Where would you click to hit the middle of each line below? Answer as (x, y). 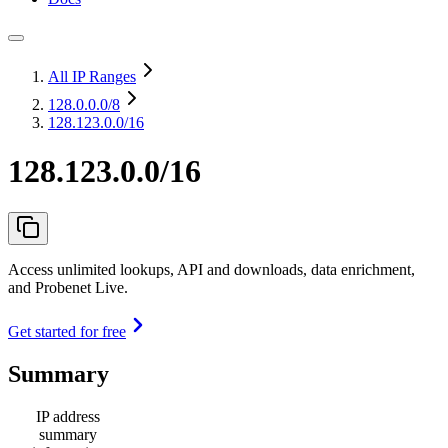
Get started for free (67, 331)
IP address (68, 416)
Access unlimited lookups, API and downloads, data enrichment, (211, 269)
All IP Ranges (92, 76)
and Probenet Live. (68, 287)
